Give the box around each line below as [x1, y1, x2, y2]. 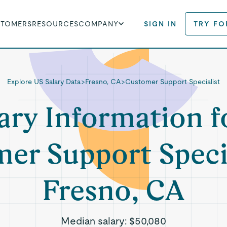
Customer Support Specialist [125, 78, 220, 86]
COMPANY [79, 20, 119, 28]
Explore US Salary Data [7, 78, 81, 86]
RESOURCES [32, 20, 79, 28]
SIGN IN [144, 20, 177, 28]
